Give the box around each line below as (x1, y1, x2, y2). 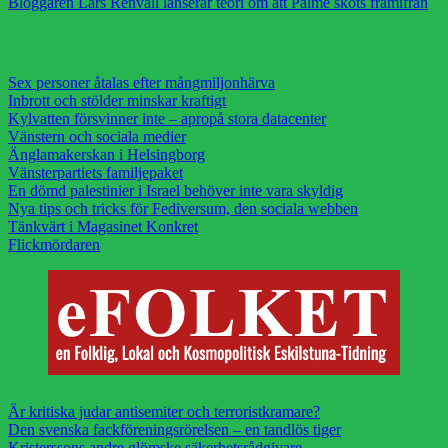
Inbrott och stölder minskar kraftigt (8, 91, 226, 109)
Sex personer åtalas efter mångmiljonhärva (8, 73, 275, 91)
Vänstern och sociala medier (8, 127, 186, 145)
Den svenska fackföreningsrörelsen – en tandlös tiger (8, 421, 341, 439)
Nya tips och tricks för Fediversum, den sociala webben (8, 199, 358, 217)
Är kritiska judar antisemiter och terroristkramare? (8, 403, 320, 421)
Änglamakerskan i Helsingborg (8, 145, 205, 163)
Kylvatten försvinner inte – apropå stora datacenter (8, 109, 326, 127)
